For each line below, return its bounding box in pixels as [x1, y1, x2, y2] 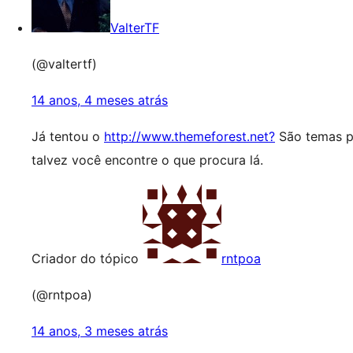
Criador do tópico [32, 251, 139, 266]
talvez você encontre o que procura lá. [32, 152, 263, 168]
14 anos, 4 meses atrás [32, 92, 168, 108]
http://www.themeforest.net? [104, 128, 275, 144]
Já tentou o [32, 128, 104, 144]
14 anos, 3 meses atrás [32, 323, 168, 339]
